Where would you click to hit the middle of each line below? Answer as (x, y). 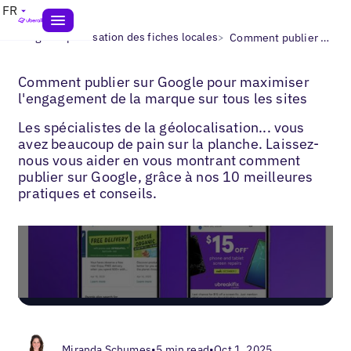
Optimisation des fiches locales (138, 37)
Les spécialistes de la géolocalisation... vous (161, 127)
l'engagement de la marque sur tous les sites (163, 98)
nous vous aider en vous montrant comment (159, 160)
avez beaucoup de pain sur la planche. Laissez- (169, 143)
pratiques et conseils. (88, 193)
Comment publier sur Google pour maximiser (164, 81)
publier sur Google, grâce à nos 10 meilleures (166, 176)
